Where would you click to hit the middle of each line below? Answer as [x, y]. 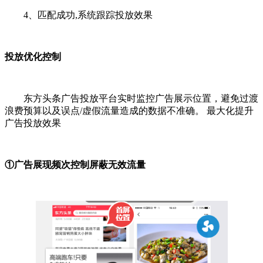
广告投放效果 [33, 123]
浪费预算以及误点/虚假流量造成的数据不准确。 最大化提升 [129, 111]
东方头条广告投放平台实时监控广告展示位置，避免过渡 [141, 99]
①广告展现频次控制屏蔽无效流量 [75, 165]
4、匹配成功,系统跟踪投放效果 [88, 15]
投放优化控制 [33, 57]
